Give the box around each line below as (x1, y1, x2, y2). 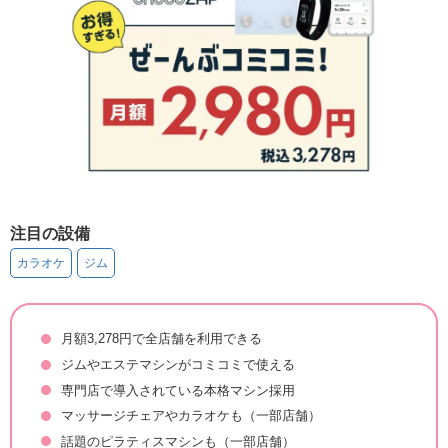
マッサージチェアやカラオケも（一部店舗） (60, 408, 321, 424)
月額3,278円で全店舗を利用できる (60, 331, 262, 347)
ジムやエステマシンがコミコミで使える (60, 357, 295, 372)
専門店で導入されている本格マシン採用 (60, 382, 295, 398)
